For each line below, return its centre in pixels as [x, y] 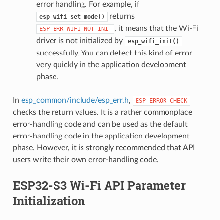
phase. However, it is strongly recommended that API [104, 148]
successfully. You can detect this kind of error [114, 53]
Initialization [49, 201]
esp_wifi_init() [153, 41]
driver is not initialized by [80, 41]
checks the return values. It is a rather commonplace [102, 112]
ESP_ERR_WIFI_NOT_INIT [75, 29]
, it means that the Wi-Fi [156, 28]
